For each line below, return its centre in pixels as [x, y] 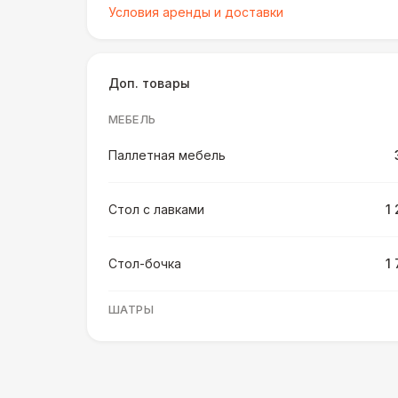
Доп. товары [149, 83]
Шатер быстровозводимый [193, 345]
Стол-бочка [145, 263]
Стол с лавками [156, 209]
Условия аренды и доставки [196, 12]
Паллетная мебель [167, 155]
